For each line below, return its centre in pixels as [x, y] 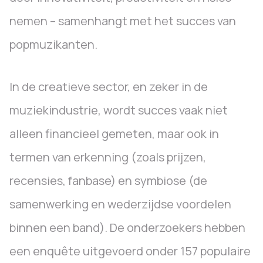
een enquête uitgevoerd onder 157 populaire [130, 251]
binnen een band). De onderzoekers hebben [127, 227]
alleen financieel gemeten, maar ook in [114, 134]
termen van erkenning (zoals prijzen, [108, 157]
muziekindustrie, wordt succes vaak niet [119, 110]
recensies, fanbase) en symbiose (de [108, 181]
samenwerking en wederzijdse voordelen [120, 204]
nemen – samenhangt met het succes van [123, 21]
